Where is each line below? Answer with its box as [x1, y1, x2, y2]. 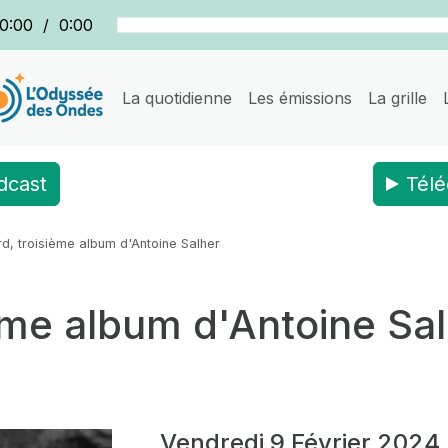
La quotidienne [122, 88, 233, 108]
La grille [368, 88, 428, 108]
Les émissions [248, 88, 353, 108]
